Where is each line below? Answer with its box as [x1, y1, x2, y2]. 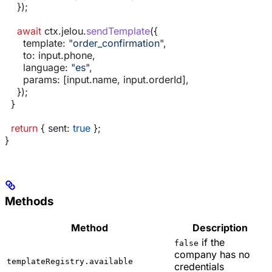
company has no [174, 248, 250, 261]
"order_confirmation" [66, 36, 163, 49]
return [5, 121, 38, 134]
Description [192, 222, 248, 234]
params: [5, 73, 60, 86]
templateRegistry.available [7, 257, 133, 267]
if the [199, 236, 225, 249]
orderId [149, 73, 182, 86]
